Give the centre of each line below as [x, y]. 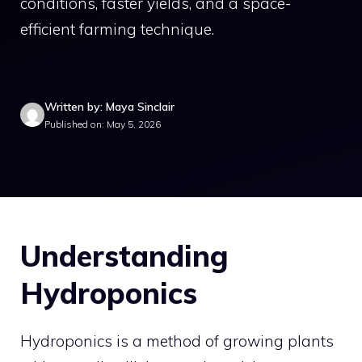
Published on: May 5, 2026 [103, 124]
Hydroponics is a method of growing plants [177, 341]
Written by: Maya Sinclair [109, 106]
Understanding [124, 255]
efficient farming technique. [117, 29]
